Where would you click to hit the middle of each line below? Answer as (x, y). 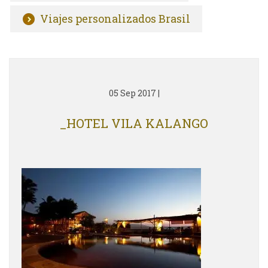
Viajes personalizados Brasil (115, 19)
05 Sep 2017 (132, 93)
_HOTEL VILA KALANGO (134, 123)
